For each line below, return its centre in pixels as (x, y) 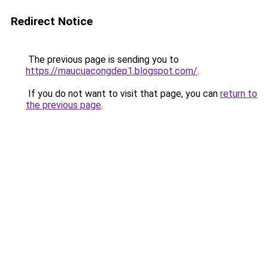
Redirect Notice (52, 21)
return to (239, 94)
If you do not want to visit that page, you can (123, 94)
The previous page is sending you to (102, 60)
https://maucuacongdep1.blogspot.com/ (112, 71)
